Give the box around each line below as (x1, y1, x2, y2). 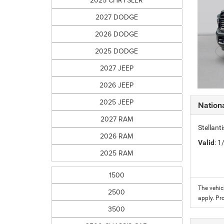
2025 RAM (100, 148, 133, 158)
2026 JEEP (99, 80, 134, 90)
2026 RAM (100, 131, 133, 141)
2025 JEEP (99, 97, 134, 107)
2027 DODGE (95, 12, 138, 22)
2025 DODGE (95, 46, 138, 56)
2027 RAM (100, 114, 133, 124)
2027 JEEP (99, 63, 133, 73)
